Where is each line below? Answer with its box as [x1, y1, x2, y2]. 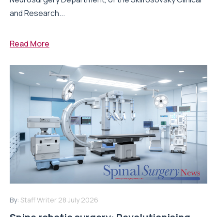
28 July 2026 [58, 195, 98, 204]
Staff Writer [20, 195, 57, 204]
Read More [10, 38, 49, 49]
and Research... [10, 7, 65, 18]
